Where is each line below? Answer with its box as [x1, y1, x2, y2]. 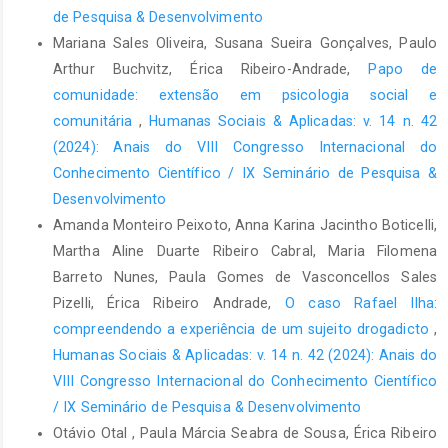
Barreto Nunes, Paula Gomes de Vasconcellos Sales [53, 269, 437, 286]
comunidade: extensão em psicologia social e [53, 87, 437, 104]
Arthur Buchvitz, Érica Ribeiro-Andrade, [53, 61, 369, 78]
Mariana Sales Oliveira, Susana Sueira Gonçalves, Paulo [53, 35, 437, 52]
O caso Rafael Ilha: [284, 295, 437, 312]
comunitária [53, 113, 140, 130]
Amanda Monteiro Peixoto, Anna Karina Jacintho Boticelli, [53, 217, 437, 234]
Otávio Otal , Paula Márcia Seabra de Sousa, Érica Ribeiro [53, 425, 437, 442]
